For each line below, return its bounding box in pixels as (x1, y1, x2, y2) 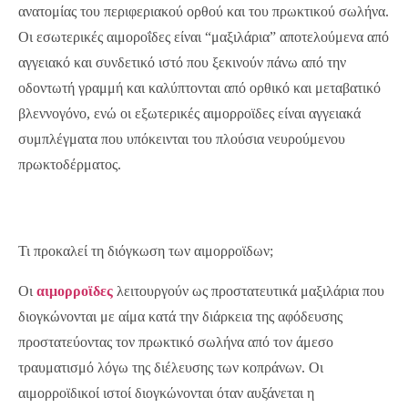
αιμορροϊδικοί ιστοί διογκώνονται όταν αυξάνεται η (18, 384, 314, 401)
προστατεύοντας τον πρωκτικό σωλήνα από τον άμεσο (18, 333, 333, 350)
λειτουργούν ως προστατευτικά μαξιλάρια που (113, 282, 384, 299)
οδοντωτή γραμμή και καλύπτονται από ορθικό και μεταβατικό (18, 79, 381, 96)
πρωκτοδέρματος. (18, 156, 121, 172)
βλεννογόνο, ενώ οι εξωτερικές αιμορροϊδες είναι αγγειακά (18, 105, 361, 121)
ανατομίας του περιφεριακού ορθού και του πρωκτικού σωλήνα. (18, 3, 389, 19)
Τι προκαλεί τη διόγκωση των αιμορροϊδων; (18, 242, 273, 259)
